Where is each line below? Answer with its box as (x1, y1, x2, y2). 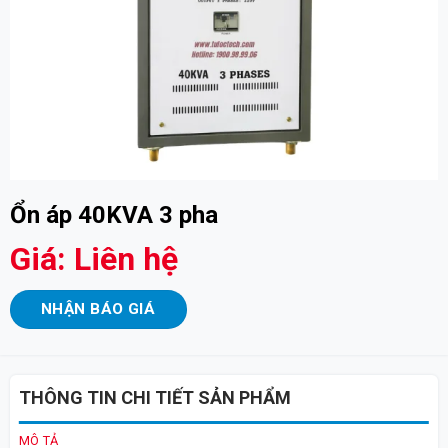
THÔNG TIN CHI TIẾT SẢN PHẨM (18, 386, 291, 408)
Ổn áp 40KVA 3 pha (9, 200, 218, 229)
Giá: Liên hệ (9, 239, 178, 278)
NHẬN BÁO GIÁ (40, 299, 156, 318)
